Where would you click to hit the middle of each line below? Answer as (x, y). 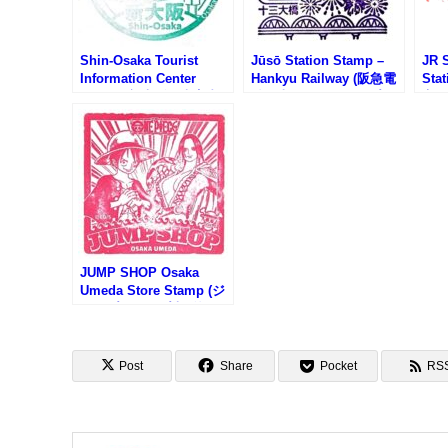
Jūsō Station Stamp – (317, 61)
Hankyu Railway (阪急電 (323, 79)
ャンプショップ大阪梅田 (151, 309)
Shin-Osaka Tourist (139, 61)
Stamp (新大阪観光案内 (149, 97)
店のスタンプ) (121, 327)
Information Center (138, 79)
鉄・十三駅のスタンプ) (318, 97)
